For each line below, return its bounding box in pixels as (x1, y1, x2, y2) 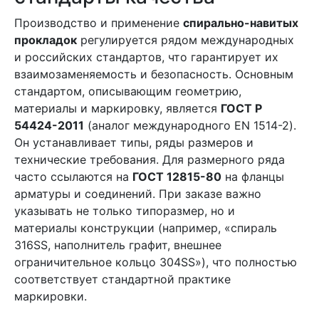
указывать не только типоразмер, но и (14, 204, 235, 218)
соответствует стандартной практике (14, 272, 231, 286)
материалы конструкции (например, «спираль (14, 221, 277, 235)
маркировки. (14, 289, 87, 303)
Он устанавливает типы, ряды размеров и (14, 135, 253, 150)
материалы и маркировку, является (14, 101, 221, 115)
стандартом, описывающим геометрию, (14, 84, 241, 98)
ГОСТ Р (221, 101, 262, 115)
